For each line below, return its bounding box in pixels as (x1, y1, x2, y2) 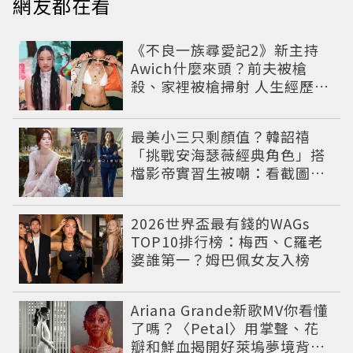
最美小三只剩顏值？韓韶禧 (131, 125, 311, 147)
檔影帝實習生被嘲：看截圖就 (131, 162, 326, 183)
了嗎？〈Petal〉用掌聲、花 (131, 317, 320, 338)
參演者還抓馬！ (131, 93, 236, 114)
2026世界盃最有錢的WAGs (131, 212, 310, 233)
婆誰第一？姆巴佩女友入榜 (131, 248, 311, 269)
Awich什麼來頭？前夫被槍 (131, 57, 308, 78)
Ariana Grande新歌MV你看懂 (131, 299, 329, 320)
